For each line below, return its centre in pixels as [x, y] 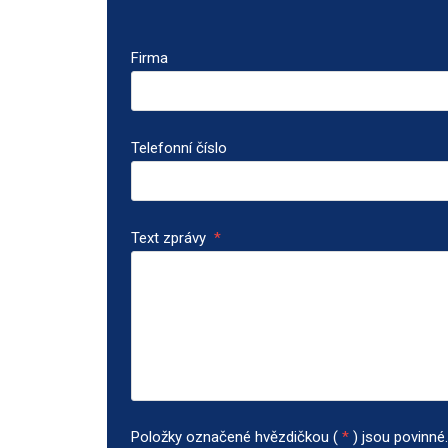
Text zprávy [170, 237]
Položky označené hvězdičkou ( [234, 436]
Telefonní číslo [179, 147]
